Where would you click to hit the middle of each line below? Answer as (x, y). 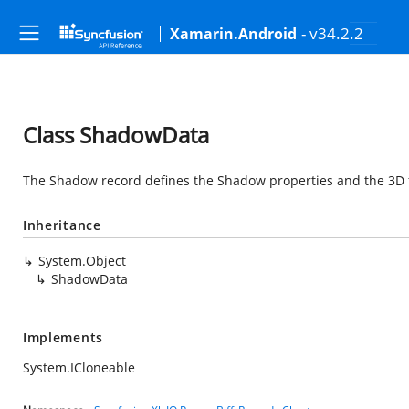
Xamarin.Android (233, 34)
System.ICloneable (79, 367)
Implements (63, 337)
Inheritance (62, 225)
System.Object (82, 261)
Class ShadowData (116, 135)
